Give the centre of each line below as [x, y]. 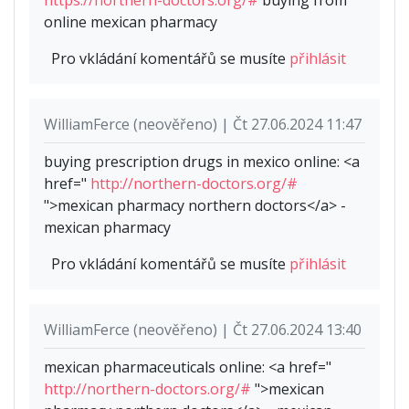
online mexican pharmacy [131, 21]
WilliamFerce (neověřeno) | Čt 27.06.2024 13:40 [203, 329]
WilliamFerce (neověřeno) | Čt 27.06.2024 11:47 [203, 124]
